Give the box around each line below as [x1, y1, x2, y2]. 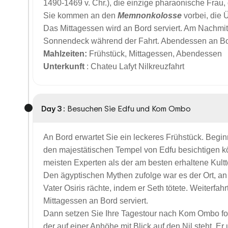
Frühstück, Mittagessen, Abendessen [89, 49, 222, 58]
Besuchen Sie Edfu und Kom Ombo [67, 103, 191, 114]
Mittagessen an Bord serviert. [43, 196, 148, 205]
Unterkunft [43, 62, 87, 71]
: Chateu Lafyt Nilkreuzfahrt [87, 62, 184, 71]
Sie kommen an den [43, 11, 118, 20]
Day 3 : [41, 103, 65, 114]
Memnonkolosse [118, 11, 182, 20]
